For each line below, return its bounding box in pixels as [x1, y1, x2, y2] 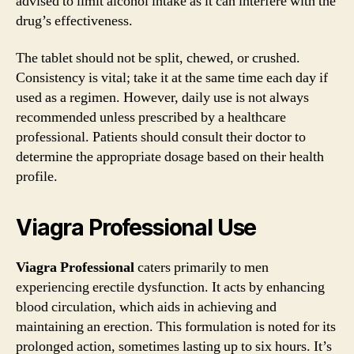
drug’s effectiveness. [16, 11, 133, 30]
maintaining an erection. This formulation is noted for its [16, 318, 336, 336]
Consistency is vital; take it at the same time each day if [16, 69, 328, 87]
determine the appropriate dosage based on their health [16, 148, 324, 166]
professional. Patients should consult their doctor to [16, 128, 306, 146]
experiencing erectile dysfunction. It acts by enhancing [16, 278, 325, 296]
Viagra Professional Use [16, 214, 257, 241]
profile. [16, 168, 58, 186]
